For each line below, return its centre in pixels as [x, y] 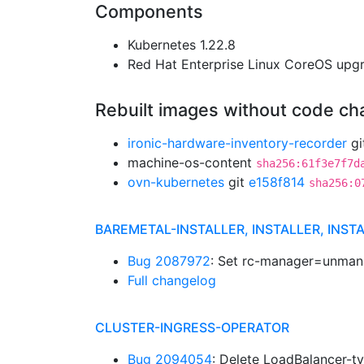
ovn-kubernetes [176, 182]
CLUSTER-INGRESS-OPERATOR [192, 327]
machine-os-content [192, 162]
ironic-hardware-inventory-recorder [237, 143]
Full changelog [172, 280]
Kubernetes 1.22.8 [182, 45]
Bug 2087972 [169, 261]
